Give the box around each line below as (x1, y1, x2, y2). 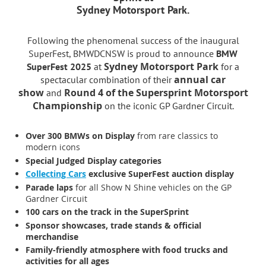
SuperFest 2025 (27, 61, 91, 73)
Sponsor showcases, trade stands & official (26, 219, 201, 231)
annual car (174, 73, 226, 87)
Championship (32, 99, 102, 113)
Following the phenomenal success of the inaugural (27, 34, 239, 47)
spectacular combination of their (40, 74, 174, 86)
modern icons (26, 141, 80, 153)
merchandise (26, 230, 78, 242)
